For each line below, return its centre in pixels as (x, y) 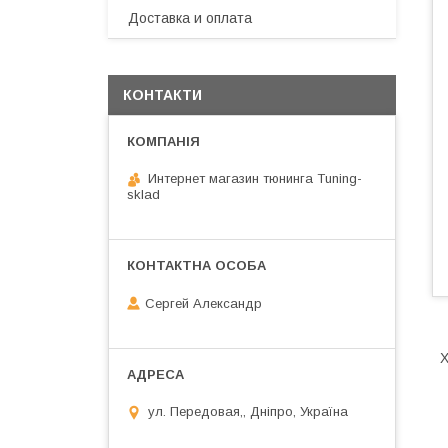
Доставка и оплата (190, 18)
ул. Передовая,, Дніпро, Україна (248, 412)
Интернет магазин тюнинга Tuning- (255, 178)
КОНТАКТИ (162, 95)
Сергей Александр (203, 303)
